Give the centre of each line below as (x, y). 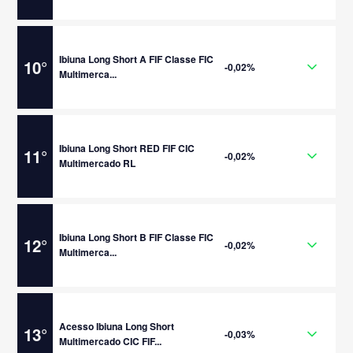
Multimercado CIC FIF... (111, 341)
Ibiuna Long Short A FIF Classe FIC (137, 59)
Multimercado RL (98, 163)
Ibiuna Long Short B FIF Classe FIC (137, 237)
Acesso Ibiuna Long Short (117, 326)
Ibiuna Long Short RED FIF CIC (127, 148)
